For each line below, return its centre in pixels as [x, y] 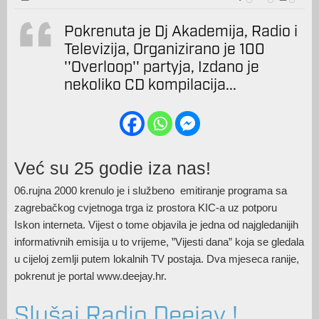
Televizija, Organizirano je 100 [164, 49]
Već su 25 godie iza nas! [115, 169]
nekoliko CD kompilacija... [150, 85]
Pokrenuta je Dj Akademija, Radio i [181, 32]
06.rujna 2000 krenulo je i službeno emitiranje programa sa [151, 191]
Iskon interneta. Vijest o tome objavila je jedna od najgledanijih [156, 225]
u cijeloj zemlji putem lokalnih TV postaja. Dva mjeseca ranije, [157, 259]
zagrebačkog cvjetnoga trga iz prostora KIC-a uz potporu [146, 208]
